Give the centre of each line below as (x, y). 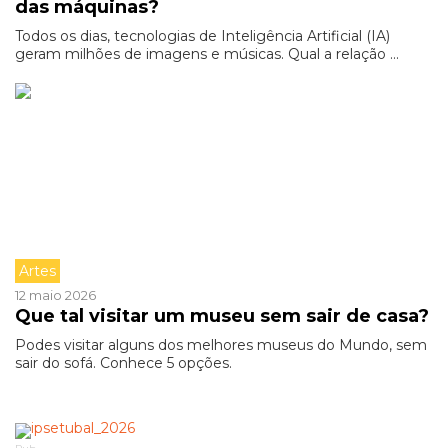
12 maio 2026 (55, 295)
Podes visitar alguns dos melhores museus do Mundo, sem (221, 345)
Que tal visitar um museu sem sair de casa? (222, 316)
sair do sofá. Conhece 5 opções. (123, 363)
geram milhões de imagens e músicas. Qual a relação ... (207, 54)
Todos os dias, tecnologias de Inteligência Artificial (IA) (202, 36)
